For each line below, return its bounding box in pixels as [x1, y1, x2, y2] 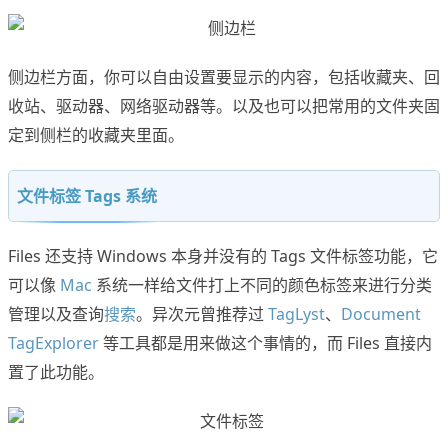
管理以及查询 [8, 303, 104, 326]
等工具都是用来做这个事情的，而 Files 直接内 [99, 332, 432, 355]
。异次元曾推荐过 [136, 303, 268, 326]
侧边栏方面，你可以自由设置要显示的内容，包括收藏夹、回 [8, 66, 440, 89]
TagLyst [268, 303, 325, 326]
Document [341, 303, 421, 326]
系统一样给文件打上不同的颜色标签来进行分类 [92, 274, 432, 297]
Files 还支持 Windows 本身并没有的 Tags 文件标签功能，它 [8, 245, 438, 268]
